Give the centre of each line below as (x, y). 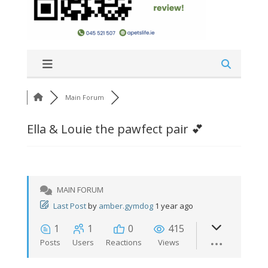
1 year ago (174, 206)
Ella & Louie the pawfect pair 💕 (115, 129)
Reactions (124, 243)
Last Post (69, 206)
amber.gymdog (126, 206)
